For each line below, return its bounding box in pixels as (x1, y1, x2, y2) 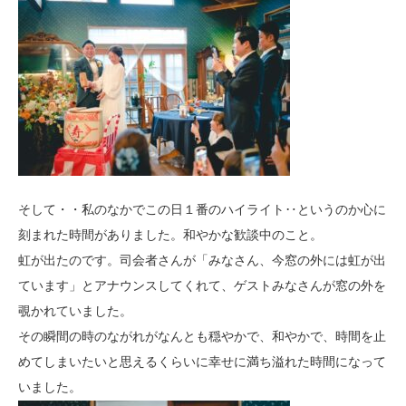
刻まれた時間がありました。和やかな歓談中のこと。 (18, 228, 323, 242)
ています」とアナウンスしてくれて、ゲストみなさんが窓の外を (18, 279, 386, 293)
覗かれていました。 (18, 304, 132, 318)
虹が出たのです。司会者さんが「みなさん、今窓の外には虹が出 (18, 254, 386, 267)
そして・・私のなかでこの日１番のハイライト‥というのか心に (18, 203, 386, 217)
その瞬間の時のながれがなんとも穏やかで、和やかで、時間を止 (18, 330, 386, 343)
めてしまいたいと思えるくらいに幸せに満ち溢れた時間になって (18, 355, 386, 369)
